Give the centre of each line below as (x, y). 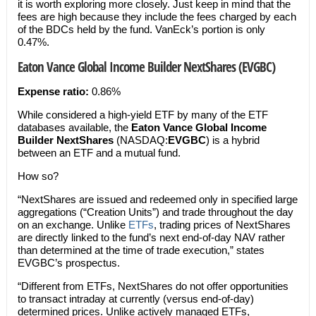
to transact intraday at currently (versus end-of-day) (135, 299)
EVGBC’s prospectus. (68, 263)
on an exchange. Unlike (73, 225)
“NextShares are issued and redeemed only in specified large (157, 199)
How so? (38, 176)
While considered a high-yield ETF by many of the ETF (142, 115)
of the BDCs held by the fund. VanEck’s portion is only (141, 29)
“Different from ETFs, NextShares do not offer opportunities (153, 286)
